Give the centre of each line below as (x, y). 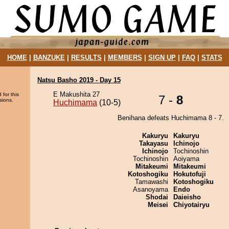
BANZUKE (49, 58)
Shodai (157, 197)
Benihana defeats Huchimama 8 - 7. (171, 118)
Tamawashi (152, 182)
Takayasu (154, 143)
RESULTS (86, 58)
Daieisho (187, 197)
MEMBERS (125, 58)
